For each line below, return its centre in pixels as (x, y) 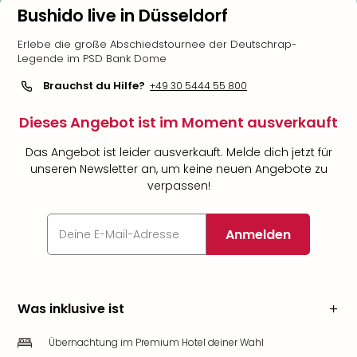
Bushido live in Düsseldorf (123, 16)
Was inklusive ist (71, 309)
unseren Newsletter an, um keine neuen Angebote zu (178, 169)
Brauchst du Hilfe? (94, 86)
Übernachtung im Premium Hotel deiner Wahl (156, 342)
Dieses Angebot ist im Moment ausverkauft (178, 122)
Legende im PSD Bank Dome (92, 59)
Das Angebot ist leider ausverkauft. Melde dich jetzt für (178, 152)
